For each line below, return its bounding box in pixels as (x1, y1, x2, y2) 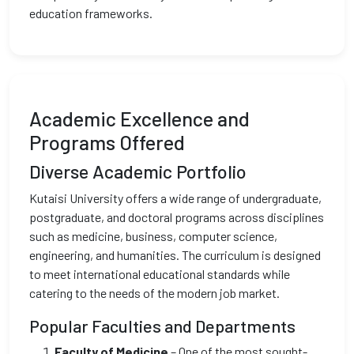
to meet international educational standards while (29, 266, 290, 281)
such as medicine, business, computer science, (29, 228, 277, 243)
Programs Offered (29, 130, 185, 154)
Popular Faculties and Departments (29, 315, 296, 336)
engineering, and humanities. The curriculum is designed (29, 247, 321, 262)
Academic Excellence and (29, 107, 250, 130)
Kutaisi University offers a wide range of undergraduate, (29, 190, 322, 205)
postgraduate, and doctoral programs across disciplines (29, 209, 324, 224)
